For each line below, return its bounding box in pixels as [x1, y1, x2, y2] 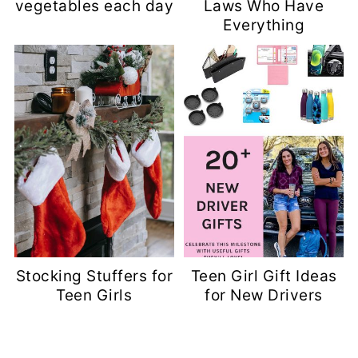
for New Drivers [205, 286, 323, 305]
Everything [223, 15, 305, 34]
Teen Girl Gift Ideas [190, 267, 337, 286]
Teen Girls [56, 286, 133, 305]
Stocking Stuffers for [15, 267, 173, 286]
